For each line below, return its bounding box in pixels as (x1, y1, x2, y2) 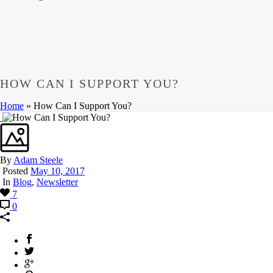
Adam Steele (13, 155, 63, 166)
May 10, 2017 (30, 166, 85, 177)
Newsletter (37, 177, 78, 188)
